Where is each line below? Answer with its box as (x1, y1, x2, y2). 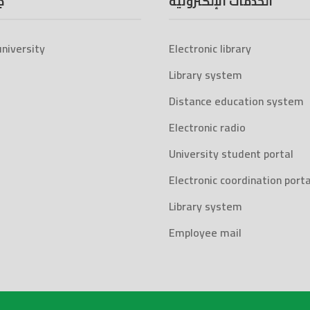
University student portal (169, 143, 293, 164)
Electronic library (169, 38, 251, 59)
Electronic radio (169, 117, 246, 138)
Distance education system (169, 91, 304, 111)
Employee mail (169, 222, 241, 243)
